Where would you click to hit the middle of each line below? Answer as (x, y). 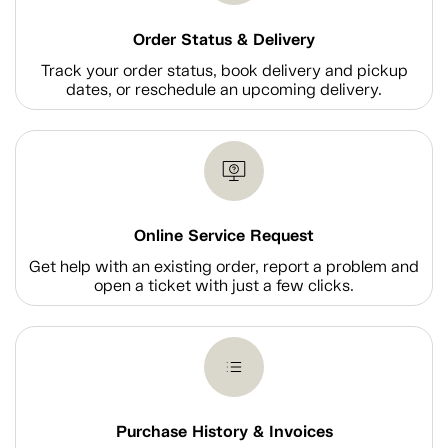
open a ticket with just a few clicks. (224, 285)
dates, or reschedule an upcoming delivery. (224, 89)
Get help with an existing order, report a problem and (224, 266)
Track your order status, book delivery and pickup (224, 70)
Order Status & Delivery (224, 39)
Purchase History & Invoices (224, 431)
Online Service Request (224, 235)
